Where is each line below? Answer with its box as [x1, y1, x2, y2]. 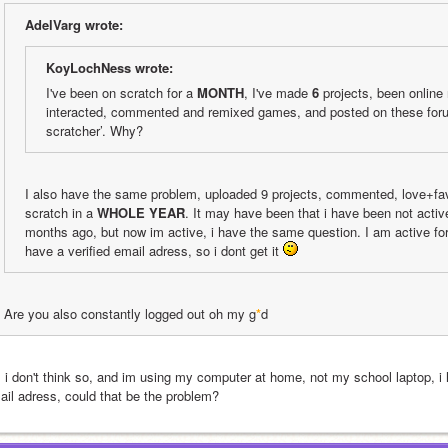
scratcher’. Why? [46, 121, 143, 140]
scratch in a [25, 203, 97, 222]
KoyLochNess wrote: [46, 58, 173, 77]
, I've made [244, 83, 312, 102]
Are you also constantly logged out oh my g [4, 304, 256, 323]
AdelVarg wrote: [25, 15, 123, 34]
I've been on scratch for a [46, 83, 197, 102]
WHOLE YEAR [97, 203, 185, 222]
